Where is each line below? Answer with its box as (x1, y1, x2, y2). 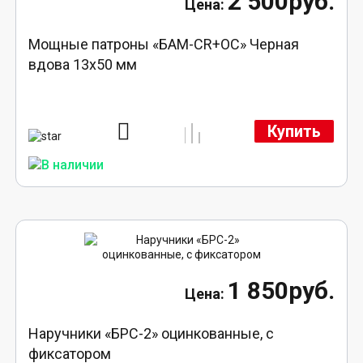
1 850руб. (227, 276, 335, 305)
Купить (267, 122, 321, 141)
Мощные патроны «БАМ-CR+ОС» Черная (28, 36, 300, 53)
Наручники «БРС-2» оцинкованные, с (28, 325, 275, 343)
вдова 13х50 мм (28, 56, 138, 74)
